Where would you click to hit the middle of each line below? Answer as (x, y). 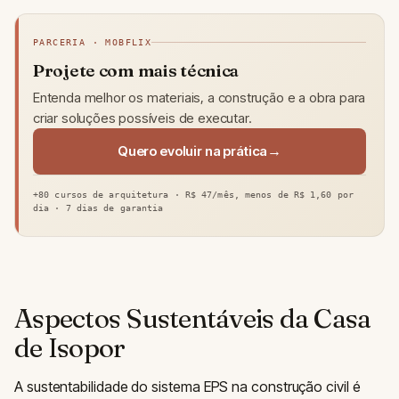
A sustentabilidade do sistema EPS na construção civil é (187, 386)
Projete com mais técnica (136, 70)
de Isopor (70, 347)
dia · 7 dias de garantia (98, 208)
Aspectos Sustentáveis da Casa (193, 318)
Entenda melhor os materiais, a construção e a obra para (199, 97)
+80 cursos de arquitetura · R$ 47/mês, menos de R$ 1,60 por (193, 194)
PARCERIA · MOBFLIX (93, 42)
